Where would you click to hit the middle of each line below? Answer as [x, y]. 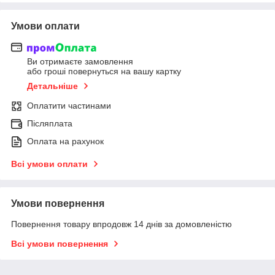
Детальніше [52, 86]
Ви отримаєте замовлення [80, 62]
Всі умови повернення [60, 244]
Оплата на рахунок [65, 141]
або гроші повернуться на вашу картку [104, 72]
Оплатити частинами [69, 106]
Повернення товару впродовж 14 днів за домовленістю [122, 224]
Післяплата [50, 124]
